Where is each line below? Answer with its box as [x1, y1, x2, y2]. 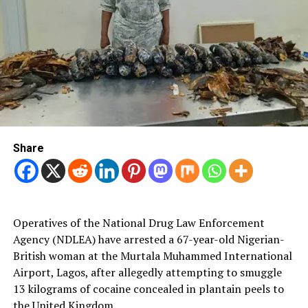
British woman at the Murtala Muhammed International [12, 247, 292, 263]
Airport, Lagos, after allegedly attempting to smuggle [12, 264, 282, 280]
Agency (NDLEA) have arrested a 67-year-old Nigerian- [12, 231, 285, 247]
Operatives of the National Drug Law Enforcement [12, 214, 265, 230]
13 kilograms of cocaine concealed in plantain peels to [12, 280, 284, 296]
